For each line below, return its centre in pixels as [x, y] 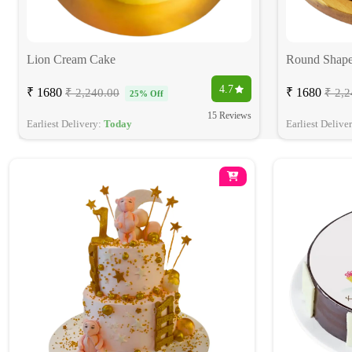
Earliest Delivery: [65, 124]
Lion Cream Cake [71, 60]
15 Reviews [229, 116]
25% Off [147, 94]
